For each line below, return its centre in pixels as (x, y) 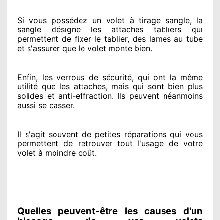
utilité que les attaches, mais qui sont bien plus (110, 86)
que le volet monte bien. (106, 48)
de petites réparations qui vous (141, 134)
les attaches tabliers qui (142, 29)
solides (30, 96)
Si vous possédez (52, 20)
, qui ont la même (167, 77)
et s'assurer (39, 48)
